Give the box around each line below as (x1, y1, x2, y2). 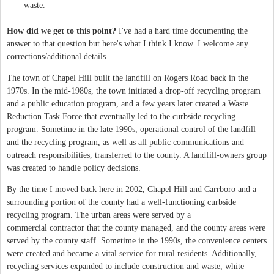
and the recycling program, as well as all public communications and (7, 137, 244, 147)
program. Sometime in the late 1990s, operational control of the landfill (7, 124, 256, 134)
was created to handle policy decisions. (7, 163, 141, 172)
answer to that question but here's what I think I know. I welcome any (7, 39, 248, 48)
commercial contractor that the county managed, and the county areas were (7, 223, 265, 232)
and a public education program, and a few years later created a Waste (7, 98, 248, 108)
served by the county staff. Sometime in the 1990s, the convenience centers (7, 235, 267, 245)
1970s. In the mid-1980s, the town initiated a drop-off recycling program (7, 86, 261, 95)
